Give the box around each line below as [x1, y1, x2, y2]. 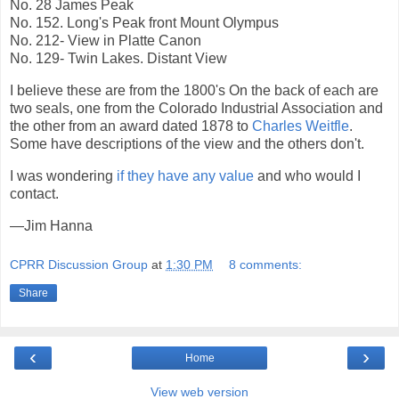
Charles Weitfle [252, 118, 349, 134]
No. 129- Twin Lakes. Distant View [10, 51, 227, 67]
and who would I [254, 168, 361, 184]
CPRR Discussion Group [10, 256, 148, 272]
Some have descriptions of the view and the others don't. [10, 136, 364, 152]
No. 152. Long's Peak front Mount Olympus [10, 15, 279, 31]
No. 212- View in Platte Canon [10, 33, 201, 49]
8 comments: [229, 256, 303, 272]
